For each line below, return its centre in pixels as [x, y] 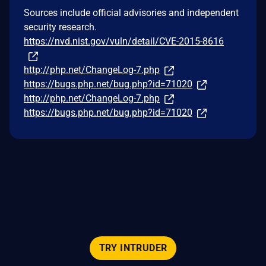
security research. [60, 27]
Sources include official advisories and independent [131, 12]
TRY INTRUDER [133, 248]
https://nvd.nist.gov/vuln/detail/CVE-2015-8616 [124, 41]
